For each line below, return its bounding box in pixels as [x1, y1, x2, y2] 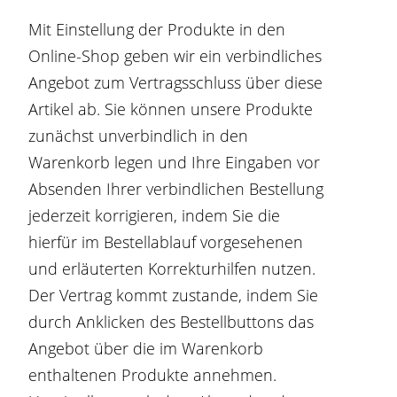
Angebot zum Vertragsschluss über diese [28, 72, 323, 93]
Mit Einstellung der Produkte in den [28, 19, 286, 40]
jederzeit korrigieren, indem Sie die [28, 205, 281, 226]
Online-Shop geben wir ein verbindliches [28, 45, 323, 66]
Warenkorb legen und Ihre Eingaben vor [28, 152, 321, 173]
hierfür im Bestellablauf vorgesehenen [28, 231, 304, 253]
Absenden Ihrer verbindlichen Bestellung [28, 178, 324, 199]
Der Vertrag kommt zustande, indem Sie [28, 284, 319, 306]
